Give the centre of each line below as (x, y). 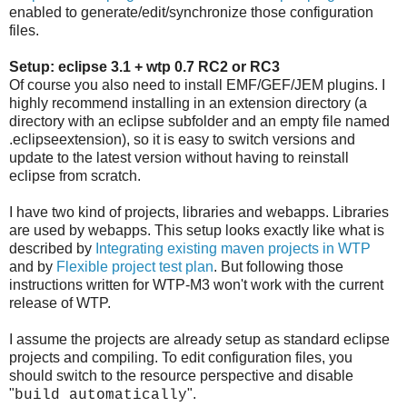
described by (52, 249)
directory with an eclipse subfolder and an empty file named (199, 122)
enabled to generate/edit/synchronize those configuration (191, 13)
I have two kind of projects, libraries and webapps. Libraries (199, 213)
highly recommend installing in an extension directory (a (188, 104)
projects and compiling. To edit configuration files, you (181, 358)
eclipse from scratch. (75, 176)
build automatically (101, 396)
